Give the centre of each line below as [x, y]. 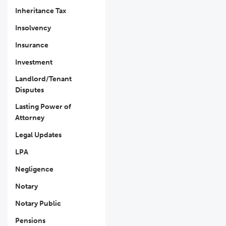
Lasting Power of [43, 107]
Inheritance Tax [41, 11]
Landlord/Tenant [43, 79]
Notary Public [38, 204]
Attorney [30, 118]
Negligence [34, 169]
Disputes [30, 90]
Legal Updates [38, 135]
